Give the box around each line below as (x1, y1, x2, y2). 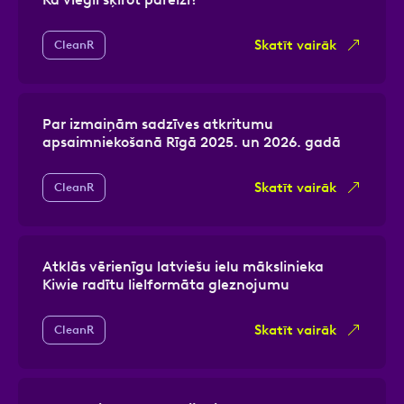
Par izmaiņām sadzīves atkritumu (42, 115, 273, 133)
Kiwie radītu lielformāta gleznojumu (42, 275, 289, 293)
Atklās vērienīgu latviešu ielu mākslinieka (42, 257, 324, 275)
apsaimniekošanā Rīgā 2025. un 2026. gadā (42, 133, 341, 151)
